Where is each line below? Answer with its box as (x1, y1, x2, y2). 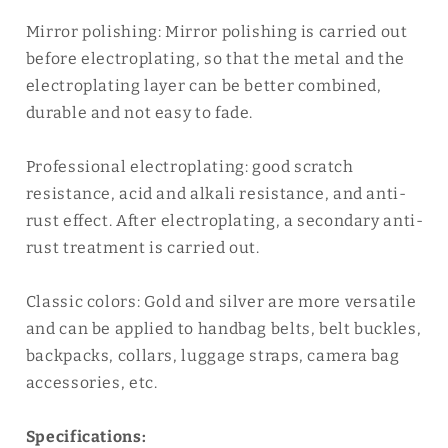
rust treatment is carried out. (25, 238, 260, 257)
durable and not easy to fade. (25, 103, 254, 122)
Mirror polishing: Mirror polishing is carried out (25, 22, 408, 41)
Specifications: (25, 427, 147, 446)
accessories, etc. (25, 373, 158, 392)
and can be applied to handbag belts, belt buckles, (25, 319, 422, 338)
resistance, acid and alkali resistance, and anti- (25, 184, 407, 203)
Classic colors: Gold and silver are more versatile (25, 292, 417, 311)
